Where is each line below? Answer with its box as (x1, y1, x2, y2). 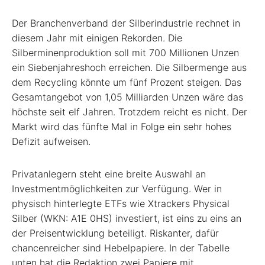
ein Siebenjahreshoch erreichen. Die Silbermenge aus (12, 61, 247, 73)
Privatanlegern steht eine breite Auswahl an (12, 167, 206, 180)
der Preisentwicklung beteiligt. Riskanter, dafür (12, 227, 219, 239)
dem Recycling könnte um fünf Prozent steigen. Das (12, 76, 241, 88)
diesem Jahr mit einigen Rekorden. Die (12, 31, 182, 44)
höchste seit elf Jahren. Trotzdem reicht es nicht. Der (12, 105, 247, 118)
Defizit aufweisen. (12, 135, 91, 147)
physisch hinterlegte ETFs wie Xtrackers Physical (12, 197, 230, 209)
